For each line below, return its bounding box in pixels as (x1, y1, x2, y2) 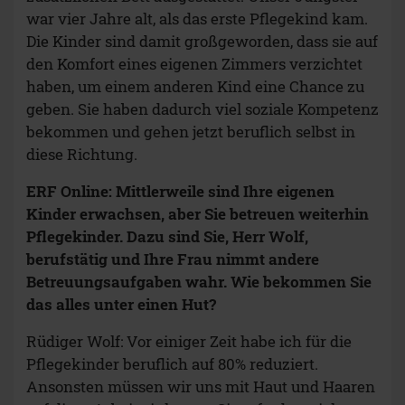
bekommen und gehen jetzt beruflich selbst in (26, 121, 355, 143)
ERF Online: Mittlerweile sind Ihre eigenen (26, 181, 334, 202)
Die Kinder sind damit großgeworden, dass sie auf (26, 31, 378, 52)
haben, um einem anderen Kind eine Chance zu (26, 76, 364, 98)
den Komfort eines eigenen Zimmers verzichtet (26, 53, 363, 75)
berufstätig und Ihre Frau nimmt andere (26, 249, 319, 270)
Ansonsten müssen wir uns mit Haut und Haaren (26, 376, 375, 398)
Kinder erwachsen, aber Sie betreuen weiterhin (26, 203, 369, 225)
